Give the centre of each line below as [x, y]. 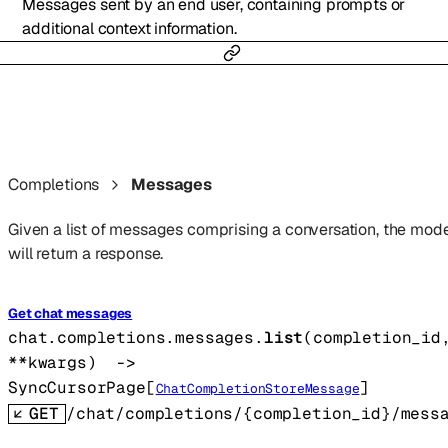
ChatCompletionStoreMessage [257, 388]
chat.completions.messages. [136, 337]
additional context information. [129, 29]
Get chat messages [70, 313]
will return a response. [86, 253]
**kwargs [47, 362]
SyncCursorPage [77, 387]
